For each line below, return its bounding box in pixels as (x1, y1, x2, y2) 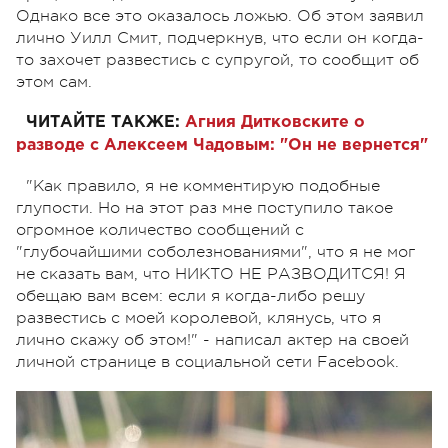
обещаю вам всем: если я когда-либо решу (16, 286, 365, 305)
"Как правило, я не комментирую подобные (26, 176, 380, 195)
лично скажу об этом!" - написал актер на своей (16, 330, 409, 349)
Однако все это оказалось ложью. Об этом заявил (16, 6, 424, 25)
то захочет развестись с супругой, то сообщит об (16, 50, 419, 69)
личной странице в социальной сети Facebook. (16, 352, 399, 371)
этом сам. (16, 72, 92, 91)
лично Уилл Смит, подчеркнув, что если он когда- (16, 28, 424, 47)
